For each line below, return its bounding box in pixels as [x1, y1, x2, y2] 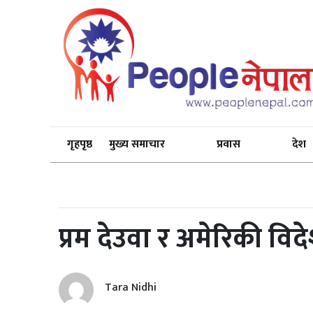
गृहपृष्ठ [67, 135, 92, 154]
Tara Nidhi [105, 277, 156, 297]
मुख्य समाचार [109, 135, 165, 154]
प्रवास [217, 135, 241, 154]
